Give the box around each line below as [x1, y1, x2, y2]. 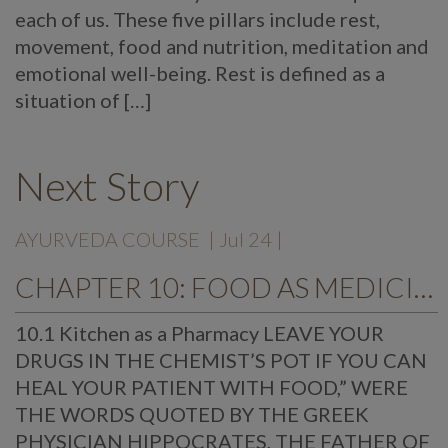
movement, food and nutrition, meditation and [15, 34, 429, 58]
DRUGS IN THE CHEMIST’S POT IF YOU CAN [15, 348, 427, 372]
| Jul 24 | [208, 227, 283, 251]
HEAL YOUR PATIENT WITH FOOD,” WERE [15, 375, 408, 399]
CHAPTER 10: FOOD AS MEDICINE [414, 270, 433, 304]
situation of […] [15, 88, 151, 112]
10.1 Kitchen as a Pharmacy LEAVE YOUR [15, 321, 384, 345]
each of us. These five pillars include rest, [15, 7, 380, 31]
